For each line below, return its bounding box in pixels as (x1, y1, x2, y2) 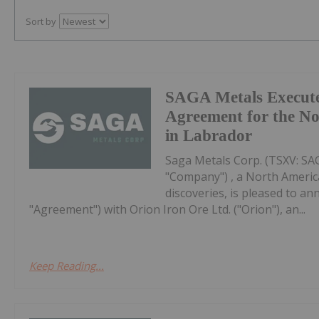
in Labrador (165, 126, 253, 145)
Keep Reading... (29, 258, 104, 273)
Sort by (26, 14, 56, 28)
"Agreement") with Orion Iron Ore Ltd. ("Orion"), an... (29, 201, 305, 217)
